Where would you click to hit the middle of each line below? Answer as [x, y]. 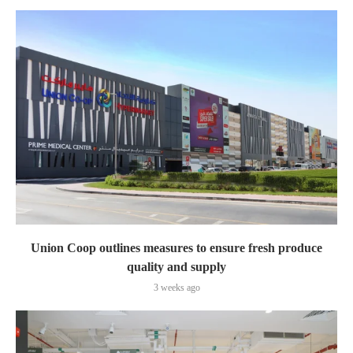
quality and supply [176, 267]
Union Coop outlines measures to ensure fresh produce [176, 248]
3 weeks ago [176, 288]
